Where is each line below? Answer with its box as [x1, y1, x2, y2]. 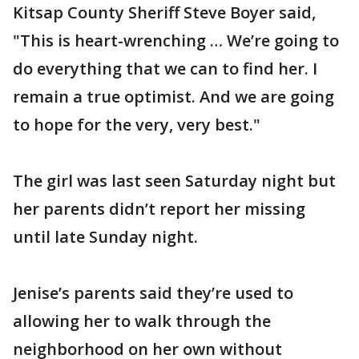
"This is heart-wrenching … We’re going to [13, 30, 339, 51]
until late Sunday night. [13, 226, 198, 248]
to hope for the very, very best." [13, 114, 260, 135]
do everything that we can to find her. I [13, 58, 317, 79]
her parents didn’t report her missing [13, 198, 305, 220]
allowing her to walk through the [13, 310, 271, 332]
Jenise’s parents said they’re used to [13, 282, 293, 304]
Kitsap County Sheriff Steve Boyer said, [13, 2, 316, 23]
